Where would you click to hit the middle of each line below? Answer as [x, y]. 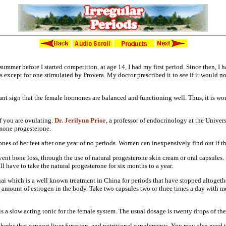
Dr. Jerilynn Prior [80, 120]
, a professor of [126, 120]
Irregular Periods [113, 52]
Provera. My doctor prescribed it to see [136, 75]
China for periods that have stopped [153, 180]
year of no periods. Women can [109, 143]
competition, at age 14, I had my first [115, 67]
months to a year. [150, 166]
